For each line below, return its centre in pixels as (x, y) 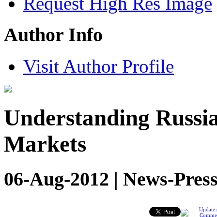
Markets (45, 144)
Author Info (53, 35)
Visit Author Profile (99, 66)
